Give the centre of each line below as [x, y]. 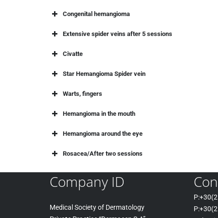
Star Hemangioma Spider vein [104, 74]
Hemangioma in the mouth [99, 114]
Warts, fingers [82, 94]
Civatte [73, 54]
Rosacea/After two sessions [103, 154]
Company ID [87, 182]
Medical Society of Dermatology [97, 208]
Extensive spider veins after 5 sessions [118, 34]
